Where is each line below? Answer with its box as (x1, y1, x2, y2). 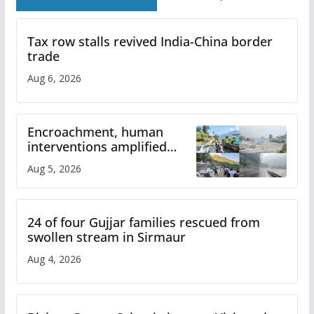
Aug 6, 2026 (27, 71, 81, 86)
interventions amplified (27, 138, 167, 156)
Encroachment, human (27, 123, 163, 141)
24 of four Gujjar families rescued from (27, 214, 260, 231)
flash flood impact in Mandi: (27, 153, 194, 170)
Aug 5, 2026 (27, 162, 81, 176)
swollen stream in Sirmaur (27, 228, 186, 246)
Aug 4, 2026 (27, 252, 81, 266)
